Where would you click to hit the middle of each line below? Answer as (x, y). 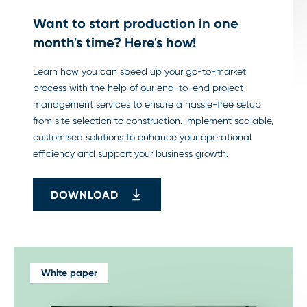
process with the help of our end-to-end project (138, 88)
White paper (69, 273)
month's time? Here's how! (114, 43)
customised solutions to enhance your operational (142, 137)
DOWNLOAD (85, 195)
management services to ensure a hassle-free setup (147, 105)
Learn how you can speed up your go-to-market (139, 72)
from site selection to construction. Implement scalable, (153, 121)
